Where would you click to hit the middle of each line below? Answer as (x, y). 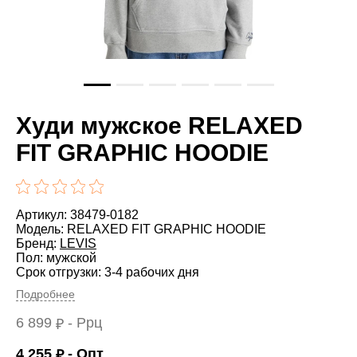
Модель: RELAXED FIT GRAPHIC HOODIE (141, 229)
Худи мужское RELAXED (159, 125)
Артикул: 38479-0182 (77, 214)
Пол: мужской (56, 257)
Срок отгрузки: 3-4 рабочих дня (108, 272)
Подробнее (45, 294)
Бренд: (38, 243)
